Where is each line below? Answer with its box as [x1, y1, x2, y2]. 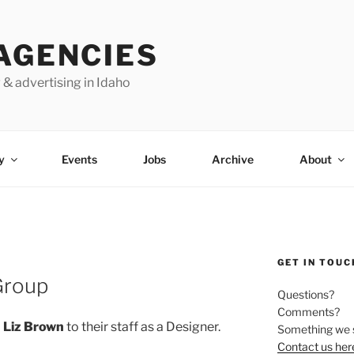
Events [61, 152, 97, 166]
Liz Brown [3, 319, 64, 335]
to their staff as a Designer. [64, 319, 220, 335]
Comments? [277, 305, 340, 318]
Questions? [277, 288, 334, 301]
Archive [211, 152, 254, 166]
